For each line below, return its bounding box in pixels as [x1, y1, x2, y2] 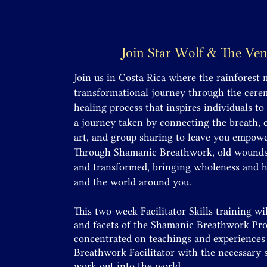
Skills [189, 205, 213, 217]
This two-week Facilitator [74, 205, 189, 217]
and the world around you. [74, 176, 191, 188]
